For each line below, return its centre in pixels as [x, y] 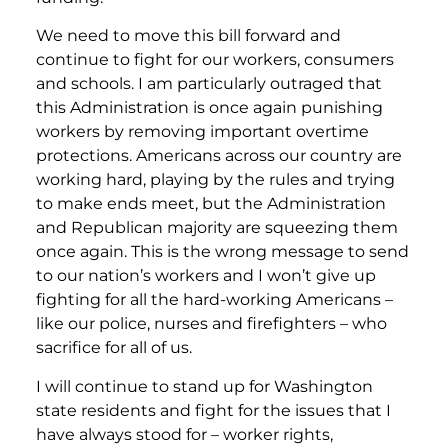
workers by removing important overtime [202, 132]
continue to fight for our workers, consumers [215, 60]
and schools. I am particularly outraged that [209, 84]
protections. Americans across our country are [219, 156]
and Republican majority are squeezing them [217, 228]
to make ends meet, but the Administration [211, 204]
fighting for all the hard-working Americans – [214, 300]
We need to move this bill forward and [188, 36]
